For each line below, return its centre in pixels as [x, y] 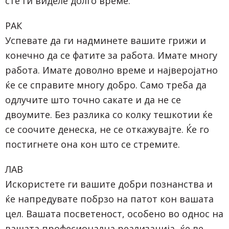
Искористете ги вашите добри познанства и [109, 184]
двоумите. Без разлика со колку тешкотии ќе [109, 114]
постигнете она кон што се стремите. [93, 144]
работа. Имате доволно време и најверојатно [111, 70]
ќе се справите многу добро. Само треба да [106, 85]
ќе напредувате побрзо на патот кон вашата [109, 199]
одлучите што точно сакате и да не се [93, 99]
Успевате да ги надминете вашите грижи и [106, 40]
